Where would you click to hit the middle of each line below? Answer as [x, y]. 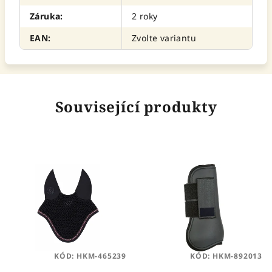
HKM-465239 [101, 256]
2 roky [145, 16]
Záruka [45, 16]
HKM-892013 [237, 256]
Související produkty [136, 107]
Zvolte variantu [164, 38]
